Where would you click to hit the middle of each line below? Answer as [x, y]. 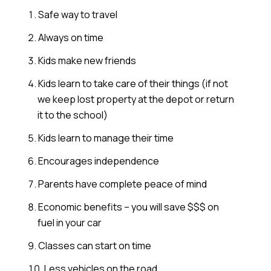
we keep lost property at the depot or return [135, 99]
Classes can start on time [94, 245]
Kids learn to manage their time [106, 138]
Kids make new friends [87, 60]
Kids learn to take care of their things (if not [133, 83]
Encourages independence [98, 161]
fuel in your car [69, 222]
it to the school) [72, 115]
